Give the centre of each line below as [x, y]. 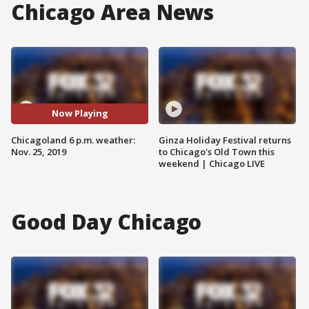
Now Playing [80, 113]
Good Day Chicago [107, 221]
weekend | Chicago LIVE [212, 163]
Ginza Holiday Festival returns [225, 140]
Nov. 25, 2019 [39, 151]
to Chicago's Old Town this [217, 151]
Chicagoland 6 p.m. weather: [73, 140]
